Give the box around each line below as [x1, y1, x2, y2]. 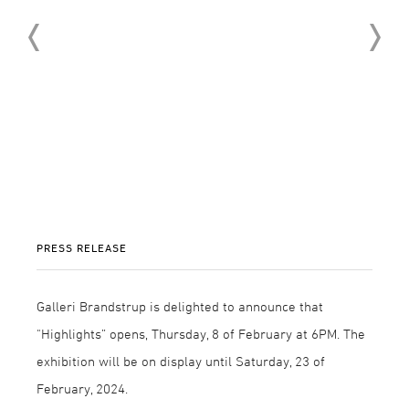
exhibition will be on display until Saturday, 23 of [37, 353, 325, 369]
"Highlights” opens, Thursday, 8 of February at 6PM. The [37, 326, 365, 341]
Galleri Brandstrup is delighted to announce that [37, 299, 323, 314]
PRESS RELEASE [37, 241, 127, 254]
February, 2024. [37, 381, 128, 396]
